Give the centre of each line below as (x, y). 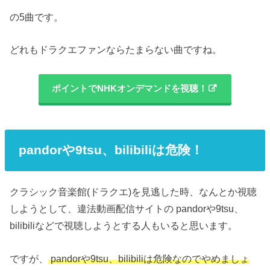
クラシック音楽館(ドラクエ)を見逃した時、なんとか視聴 (133, 192)
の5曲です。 (37, 17)
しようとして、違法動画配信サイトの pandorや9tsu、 (127, 209)
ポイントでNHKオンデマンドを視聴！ (130, 89)
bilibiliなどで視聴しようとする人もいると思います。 (124, 226)
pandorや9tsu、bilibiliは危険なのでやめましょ (149, 258)
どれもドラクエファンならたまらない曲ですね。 (116, 50)
